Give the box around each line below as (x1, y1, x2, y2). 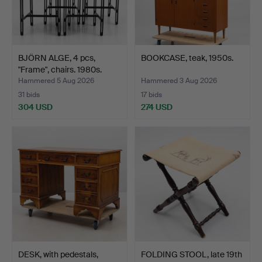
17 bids (141, 89, 162, 99)
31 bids (18, 89, 40, 99)
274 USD (141, 101, 173, 112)
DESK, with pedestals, (18, 249, 98, 260)
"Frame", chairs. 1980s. (18, 64, 102, 75)
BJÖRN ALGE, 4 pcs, (18, 52, 95, 63)
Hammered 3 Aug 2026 (141, 75, 217, 85)
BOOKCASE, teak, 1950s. (141, 52, 233, 63)
